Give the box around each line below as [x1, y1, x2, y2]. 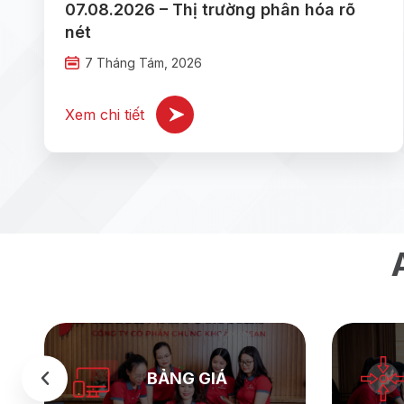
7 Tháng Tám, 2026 [85, 54, 202, 70]
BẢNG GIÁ [147, 369, 227, 389]
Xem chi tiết [65, 105, 144, 124]
